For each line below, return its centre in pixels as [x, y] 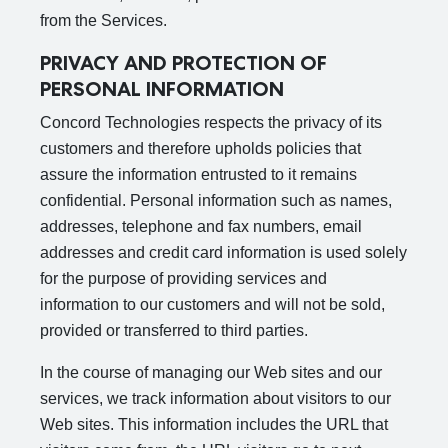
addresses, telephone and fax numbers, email [201, 226]
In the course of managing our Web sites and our [211, 372]
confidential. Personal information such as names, [216, 200]
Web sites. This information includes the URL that [214, 424]
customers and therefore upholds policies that [200, 148]
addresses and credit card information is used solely [223, 252]
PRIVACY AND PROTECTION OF [183, 63]
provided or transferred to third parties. [174, 330]
